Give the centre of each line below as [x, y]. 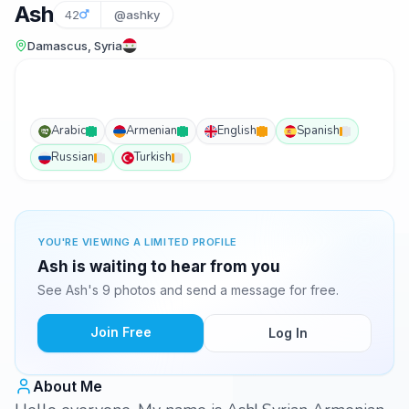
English [237, 131]
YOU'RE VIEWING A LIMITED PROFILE [137, 242]
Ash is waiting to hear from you [159, 267]
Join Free [121, 332]
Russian [73, 157]
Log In [288, 333]
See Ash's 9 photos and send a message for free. [188, 290]
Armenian [152, 131]
